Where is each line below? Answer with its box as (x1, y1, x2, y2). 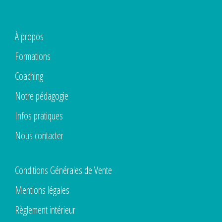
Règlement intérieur (15, 203, 75, 217)
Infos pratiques (15, 109, 63, 122)
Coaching (15, 69, 43, 83)
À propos (15, 30, 44, 43)
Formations (15, 50, 51, 63)
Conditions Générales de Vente (15, 164, 112, 177)
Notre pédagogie (15, 89, 68, 103)
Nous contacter (15, 129, 63, 142)
